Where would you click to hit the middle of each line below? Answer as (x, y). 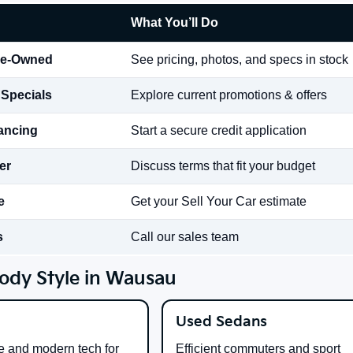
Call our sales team (185, 237)
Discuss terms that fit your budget (223, 166)
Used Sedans (222, 322)
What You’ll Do (175, 23)
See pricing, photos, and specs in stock (240, 60)
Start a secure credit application (219, 131)
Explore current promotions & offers (229, 95)
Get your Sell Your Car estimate (219, 202)
